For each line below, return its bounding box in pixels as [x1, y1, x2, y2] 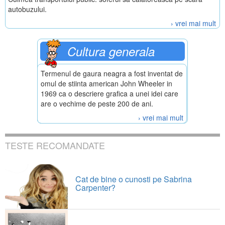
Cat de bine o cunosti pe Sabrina [75, 173, 192, 185]
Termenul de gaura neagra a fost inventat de [41, 68, 183, 78]
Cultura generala [67, 43, 155, 60]
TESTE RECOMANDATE [5, 139, 105, 152]
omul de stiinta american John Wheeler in [41, 78, 172, 88]
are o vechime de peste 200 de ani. [41, 98, 153, 108]
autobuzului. [8, 4, 47, 14]
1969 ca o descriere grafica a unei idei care [41, 88, 178, 98]
